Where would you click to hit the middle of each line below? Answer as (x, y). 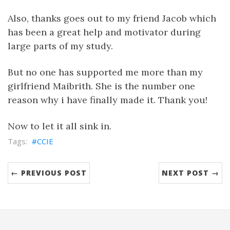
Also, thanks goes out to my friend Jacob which (112, 18)
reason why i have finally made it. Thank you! (108, 100)
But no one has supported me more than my (105, 72)
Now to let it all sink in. (60, 126)
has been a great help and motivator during (104, 32)
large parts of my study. (60, 46)
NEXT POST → (190, 173)
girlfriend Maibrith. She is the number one (101, 86)
